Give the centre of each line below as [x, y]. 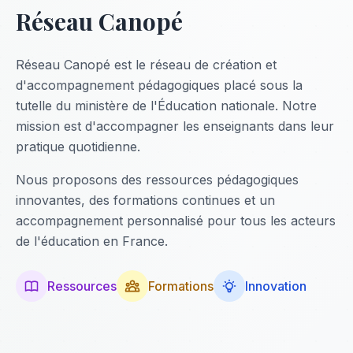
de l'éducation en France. [92, 241]
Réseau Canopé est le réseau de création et [146, 65]
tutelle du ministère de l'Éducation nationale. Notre [166, 106]
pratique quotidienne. [78, 147]
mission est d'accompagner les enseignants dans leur [175, 126]
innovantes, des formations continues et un [145, 200]
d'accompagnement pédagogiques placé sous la [159, 85]
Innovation [276, 286]
